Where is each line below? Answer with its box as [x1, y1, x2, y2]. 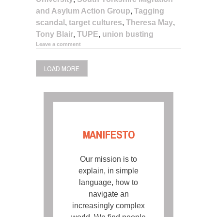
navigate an [88, 190, 129, 199]
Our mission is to [80, 155, 137, 164]
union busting [102, 30, 154, 38]
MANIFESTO [82, 125, 135, 145]
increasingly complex [72, 201, 145, 210]
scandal [36, 18, 65, 27]
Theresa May [126, 18, 173, 27]
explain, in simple [78, 167, 139, 175]
